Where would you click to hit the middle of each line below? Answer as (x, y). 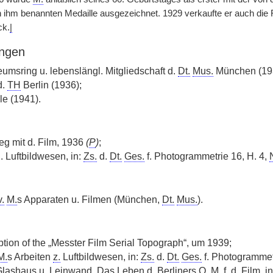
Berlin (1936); (51, 85)
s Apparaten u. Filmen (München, (89, 200)
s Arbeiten (30, 257)
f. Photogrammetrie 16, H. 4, (207, 156)
